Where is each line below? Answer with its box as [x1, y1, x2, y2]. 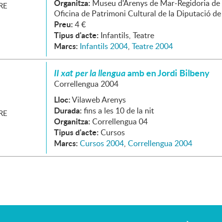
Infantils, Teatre [101, 30, 154, 41]
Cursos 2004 [80, 138, 124, 149]
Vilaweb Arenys [72, 94, 126, 105]
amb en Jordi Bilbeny [125, 66, 210, 79]
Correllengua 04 [92, 116, 148, 127]
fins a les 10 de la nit [84, 105, 154, 116]
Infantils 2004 [80, 41, 128, 52]
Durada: [54, 105, 82, 116]
